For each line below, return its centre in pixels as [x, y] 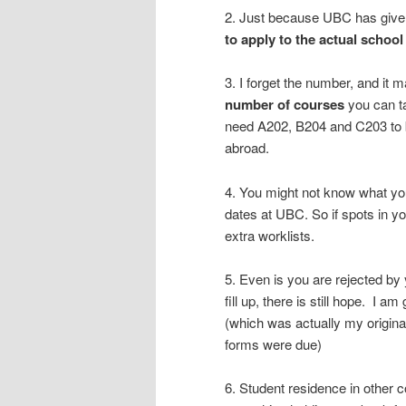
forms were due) [273, 344]
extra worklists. [270, 235]
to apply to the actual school [314, 39]
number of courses [285, 105]
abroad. [247, 148]
